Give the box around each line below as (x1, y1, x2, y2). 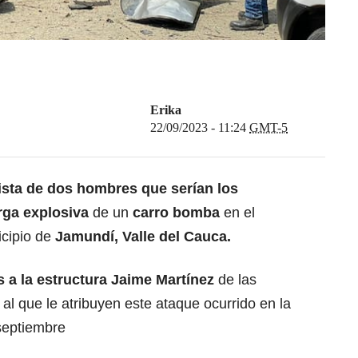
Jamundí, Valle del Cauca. (55, 229, 231, 245)
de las (218, 272, 257, 288)
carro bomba (133, 205, 220, 221)
